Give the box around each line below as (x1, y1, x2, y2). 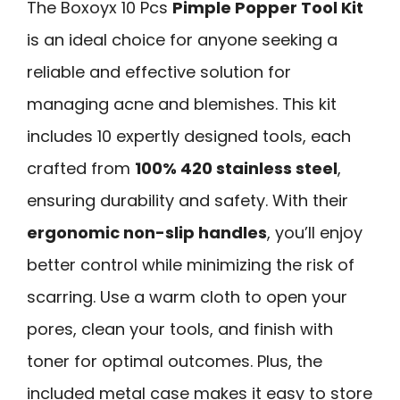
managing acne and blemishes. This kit (27, 93, 337, 116)
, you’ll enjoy (267, 221, 362, 245)
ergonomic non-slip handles (27, 221, 267, 245)
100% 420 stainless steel (135, 157, 337, 180)
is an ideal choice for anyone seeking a (27, 29, 337, 52)
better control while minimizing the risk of (27, 254, 354, 277)
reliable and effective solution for (27, 61, 291, 84)
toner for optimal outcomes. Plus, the (27, 350, 322, 373)
